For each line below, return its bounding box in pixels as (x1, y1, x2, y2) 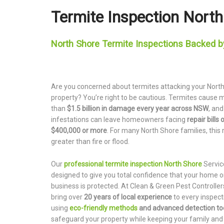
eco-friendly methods (69, 203, 137, 212)
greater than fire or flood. (51, 137, 129, 146)
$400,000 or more (51, 126, 107, 135)
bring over (51, 192, 84, 201)
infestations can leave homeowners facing (51, 115, 187, 124)
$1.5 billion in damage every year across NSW (67, 104, 208, 113)
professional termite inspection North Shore (64, 159, 202, 168)
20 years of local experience (84, 192, 172, 201)
